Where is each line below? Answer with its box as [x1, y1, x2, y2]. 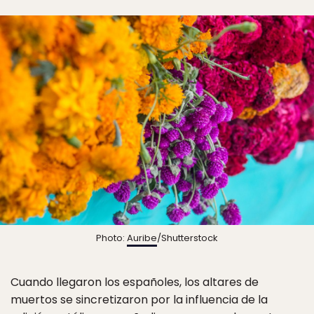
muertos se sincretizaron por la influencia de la [11, 291, 268, 308]
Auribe [127, 231, 157, 245]
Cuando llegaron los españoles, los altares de [11, 273, 259, 290]
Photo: [96, 231, 127, 245]
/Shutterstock [157, 231, 218, 245]
